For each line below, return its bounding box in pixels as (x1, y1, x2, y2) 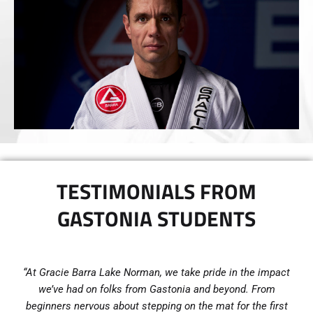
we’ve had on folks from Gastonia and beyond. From (38, 282, 275, 296)
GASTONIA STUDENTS (57, 202, 256, 235)
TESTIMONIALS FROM (57, 175, 256, 208)
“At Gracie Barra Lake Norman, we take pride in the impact (23, 265, 290, 279)
